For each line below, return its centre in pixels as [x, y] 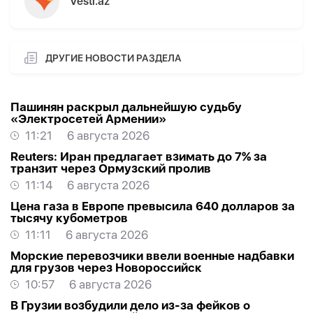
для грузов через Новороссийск [106, 268]
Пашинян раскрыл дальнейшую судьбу [126, 107]
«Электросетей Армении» [88, 119]
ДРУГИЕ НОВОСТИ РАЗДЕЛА [114, 58]
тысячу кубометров [69, 218]
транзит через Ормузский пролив [111, 169]
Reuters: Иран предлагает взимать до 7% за [139, 157]
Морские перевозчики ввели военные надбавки [152, 256]
